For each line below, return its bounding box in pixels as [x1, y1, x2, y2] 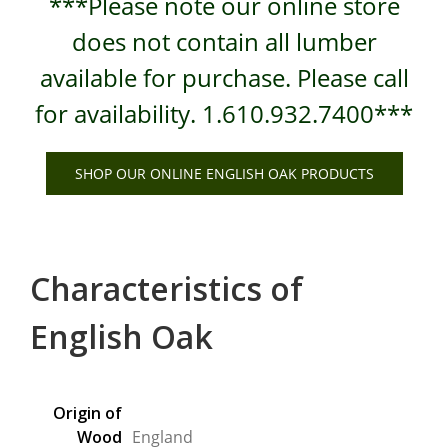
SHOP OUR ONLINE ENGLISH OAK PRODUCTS [74, 163, 374, 183]
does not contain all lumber [71, 24, 377, 58]
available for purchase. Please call [39, 60, 409, 94]
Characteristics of [30, 266, 303, 310]
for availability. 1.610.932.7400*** [35, 96, 413, 130]
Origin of [53, 402, 122, 424]
